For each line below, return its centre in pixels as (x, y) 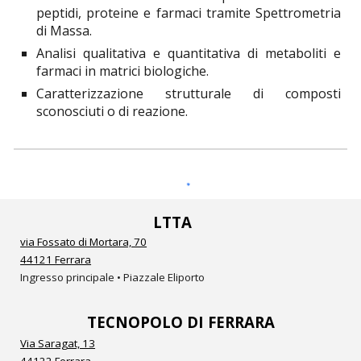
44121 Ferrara (56, 259)
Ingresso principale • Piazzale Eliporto (113, 277)
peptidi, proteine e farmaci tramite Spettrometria (189, 12)
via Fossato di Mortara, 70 (84, 242)
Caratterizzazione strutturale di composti (189, 93)
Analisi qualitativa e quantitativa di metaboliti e (189, 53)
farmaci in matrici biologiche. (123, 71)
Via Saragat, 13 (58, 343)
